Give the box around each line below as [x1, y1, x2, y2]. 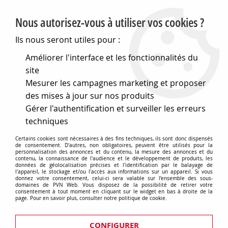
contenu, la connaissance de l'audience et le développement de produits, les [15, 155, 213, 162]
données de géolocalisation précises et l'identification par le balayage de [15, 162, 213, 168]
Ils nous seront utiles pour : [15, 34, 120, 45]
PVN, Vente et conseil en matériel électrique [39, 3, 189, 13]
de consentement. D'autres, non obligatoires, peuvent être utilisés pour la [15, 142, 213, 149]
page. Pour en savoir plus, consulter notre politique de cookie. [15, 195, 167, 202]
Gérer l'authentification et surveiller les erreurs [25, 103, 206, 114]
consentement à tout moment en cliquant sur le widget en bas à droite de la [15, 188, 213, 195]
